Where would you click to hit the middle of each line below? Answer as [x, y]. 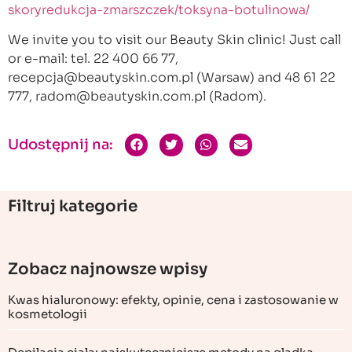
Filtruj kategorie [73, 206]
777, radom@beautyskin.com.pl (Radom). [137, 97]
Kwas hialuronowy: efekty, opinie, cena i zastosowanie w [173, 299]
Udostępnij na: [60, 144]
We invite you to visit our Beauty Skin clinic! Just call [174, 40]
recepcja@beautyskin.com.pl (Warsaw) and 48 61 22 [172, 78]
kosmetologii [48, 313]
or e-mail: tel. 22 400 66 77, [93, 59]
